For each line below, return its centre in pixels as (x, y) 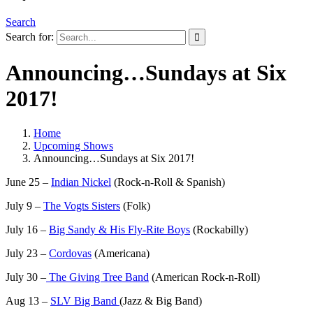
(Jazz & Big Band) (161, 300)
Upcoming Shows (73, 145)
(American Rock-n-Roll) (204, 277)
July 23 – (27, 253)
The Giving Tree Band (97, 277)
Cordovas (70, 253)
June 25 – (28, 182)
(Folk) (135, 205)
